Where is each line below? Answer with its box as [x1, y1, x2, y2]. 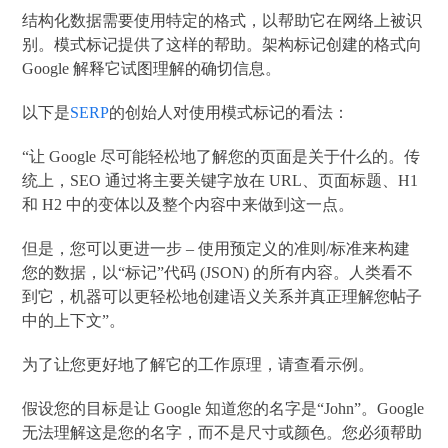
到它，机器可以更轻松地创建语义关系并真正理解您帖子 [22, 287, 423, 305]
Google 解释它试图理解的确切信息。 [22, 59, 282, 77]
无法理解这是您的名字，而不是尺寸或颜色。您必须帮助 [22, 423, 423, 441]
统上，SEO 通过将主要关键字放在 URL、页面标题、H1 [22, 171, 419, 189]
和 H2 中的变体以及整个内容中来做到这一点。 [22, 195, 355, 213]
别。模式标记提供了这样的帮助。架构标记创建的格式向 [22, 35, 423, 53]
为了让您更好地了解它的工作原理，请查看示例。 [22, 355, 375, 373]
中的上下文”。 [22, 311, 126, 329]
